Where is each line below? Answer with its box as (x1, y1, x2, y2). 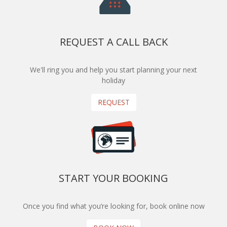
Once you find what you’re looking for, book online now (22, 201, 205, 211)
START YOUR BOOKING (59, 171, 168, 185)
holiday (102, 75, 125, 86)
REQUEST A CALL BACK (59, 35, 168, 49)
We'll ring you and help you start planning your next (30, 65, 197, 75)
